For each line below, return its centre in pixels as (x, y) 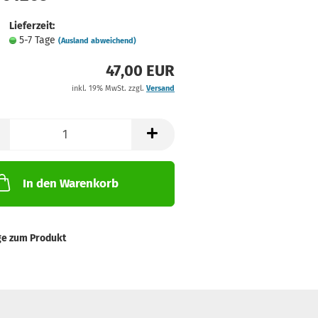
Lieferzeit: (32, 26)
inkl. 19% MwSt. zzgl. (109, 88)
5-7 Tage (38, 40)
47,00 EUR (140, 71)
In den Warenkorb (70, 183)
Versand (160, 88)
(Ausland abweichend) (97, 41)
